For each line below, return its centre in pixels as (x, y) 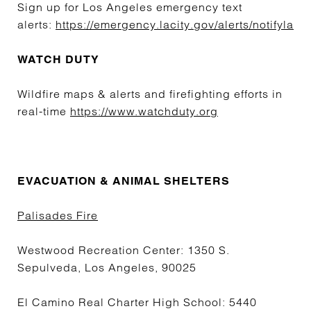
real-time (44, 111)
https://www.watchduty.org (144, 111)
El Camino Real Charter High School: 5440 (137, 302)
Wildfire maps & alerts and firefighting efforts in (150, 94)
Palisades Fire (58, 215)
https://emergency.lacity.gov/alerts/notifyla (175, 24)
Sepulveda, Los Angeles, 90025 (107, 267)
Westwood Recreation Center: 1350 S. (124, 250)
